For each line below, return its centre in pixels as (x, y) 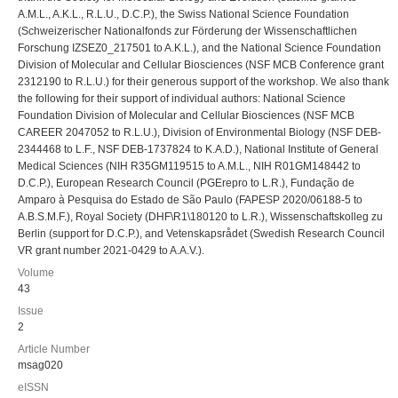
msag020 (40, 365)
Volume (36, 273)
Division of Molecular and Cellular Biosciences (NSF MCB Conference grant (201, 65)
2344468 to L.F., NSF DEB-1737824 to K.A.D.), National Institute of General (198, 149)
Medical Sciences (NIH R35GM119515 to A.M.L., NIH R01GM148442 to (189, 166)
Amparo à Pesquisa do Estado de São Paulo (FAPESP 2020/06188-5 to (190, 200)
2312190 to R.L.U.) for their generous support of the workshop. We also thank (203, 82)
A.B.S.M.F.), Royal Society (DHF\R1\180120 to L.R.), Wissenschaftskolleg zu (200, 217)
